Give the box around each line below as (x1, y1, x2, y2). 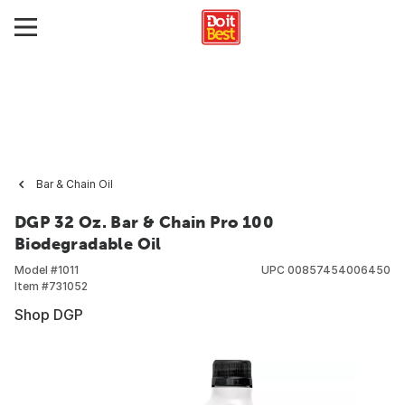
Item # (14, 279, 49, 293)
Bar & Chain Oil (36, 177, 113, 191)
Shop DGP (14, 306, 83, 324)
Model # (14, 263, 58, 277)
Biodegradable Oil (14, 234, 162, 253)
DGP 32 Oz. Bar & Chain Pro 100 (14, 212, 274, 231)
